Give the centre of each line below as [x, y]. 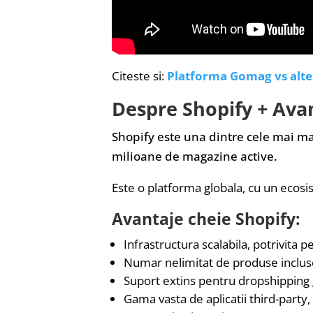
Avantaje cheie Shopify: [206, 219]
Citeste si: [139, 76]
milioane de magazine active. [196, 156]
